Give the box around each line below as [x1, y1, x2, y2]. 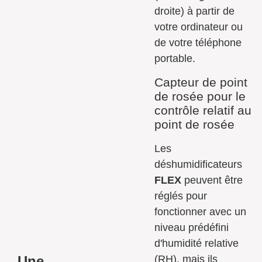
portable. [154, 52, 196, 64]
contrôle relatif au [154, 103, 252, 117]
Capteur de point [154, 75, 248, 89]
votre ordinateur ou [154, 20, 243, 33]
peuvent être [181, 174, 243, 186]
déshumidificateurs [154, 158, 243, 170]
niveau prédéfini [154, 221, 229, 233]
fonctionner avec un [154, 205, 247, 218]
